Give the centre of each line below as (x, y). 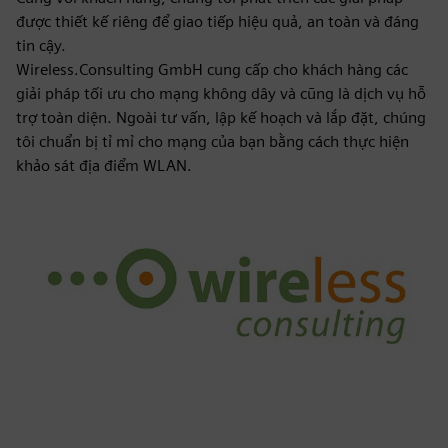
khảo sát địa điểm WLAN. (104, 165)
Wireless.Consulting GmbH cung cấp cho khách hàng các (212, 69)
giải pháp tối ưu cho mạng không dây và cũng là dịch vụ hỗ (221, 93)
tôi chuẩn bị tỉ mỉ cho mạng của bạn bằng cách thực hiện (212, 141)
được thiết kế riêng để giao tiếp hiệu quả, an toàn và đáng (217, 21)
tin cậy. (41, 45)
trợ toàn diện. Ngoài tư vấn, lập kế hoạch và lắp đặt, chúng (221, 117)
